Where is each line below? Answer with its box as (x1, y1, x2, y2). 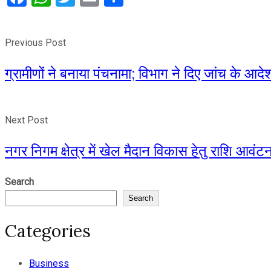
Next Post (5, 114, 48, 126)
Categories (5, 220, 91, 242)
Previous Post (5, 36, 66, 48)
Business (29, 258, 69, 270)
